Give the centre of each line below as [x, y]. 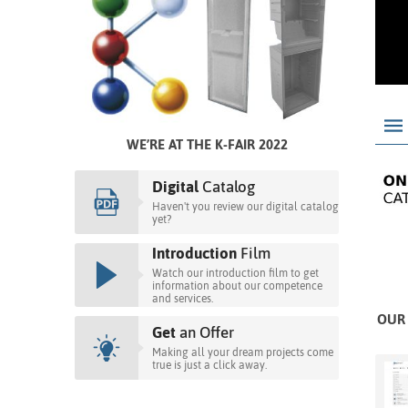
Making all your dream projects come [243, 352]
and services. [183, 298]
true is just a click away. [209, 365]
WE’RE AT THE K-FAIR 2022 [207, 144]
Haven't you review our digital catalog [245, 206]
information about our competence [237, 286]
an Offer [205, 332]
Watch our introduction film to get [235, 273]
